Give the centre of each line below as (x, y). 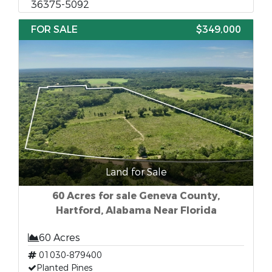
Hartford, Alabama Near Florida (136, 210)
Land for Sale (136, 172)
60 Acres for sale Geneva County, (136, 196)
